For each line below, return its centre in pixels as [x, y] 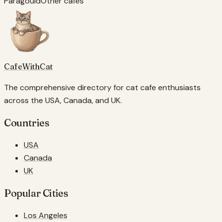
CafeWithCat [28, 66]
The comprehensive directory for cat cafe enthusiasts [102, 87]
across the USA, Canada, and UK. [63, 100]
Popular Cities [36, 193]
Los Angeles [46, 215]
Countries [27, 122]
